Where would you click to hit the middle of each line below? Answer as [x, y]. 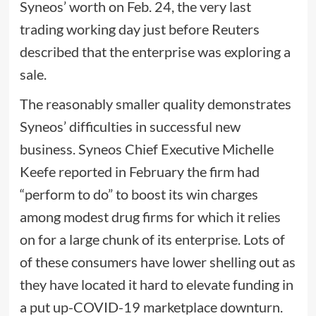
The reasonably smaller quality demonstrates [155, 103]
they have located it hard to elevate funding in [156, 284]
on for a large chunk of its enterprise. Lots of [152, 239]
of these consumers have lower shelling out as [157, 261]
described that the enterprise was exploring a [155, 51]
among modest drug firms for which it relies [150, 216]
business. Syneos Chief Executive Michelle [146, 148]
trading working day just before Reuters [139, 29]
